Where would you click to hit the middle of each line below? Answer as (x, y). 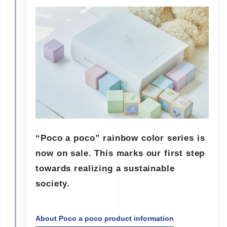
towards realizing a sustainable (105, 169)
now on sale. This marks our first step (120, 154)
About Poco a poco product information (105, 219)
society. (53, 184)
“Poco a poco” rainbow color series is (120, 138)
